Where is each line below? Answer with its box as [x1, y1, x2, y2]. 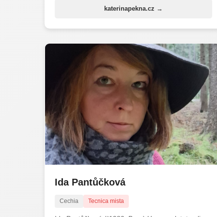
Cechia [60, 197, 78, 204]
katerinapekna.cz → [104, 4, 163, 12]
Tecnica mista [88, 197, 124, 204]
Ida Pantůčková [55, 176, 125, 187]
